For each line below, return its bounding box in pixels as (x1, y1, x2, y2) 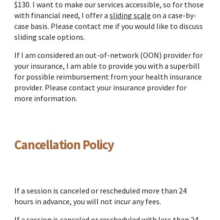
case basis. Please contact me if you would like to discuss (14, 21, 203, 31)
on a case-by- (151, 10, 197, 21)
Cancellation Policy (14, 137, 114, 153)
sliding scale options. (14, 32, 85, 42)
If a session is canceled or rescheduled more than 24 (14, 186, 187, 195)
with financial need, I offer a (14, 10, 110, 21)
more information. (14, 93, 78, 104)
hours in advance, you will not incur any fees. (14, 196, 163, 206)
